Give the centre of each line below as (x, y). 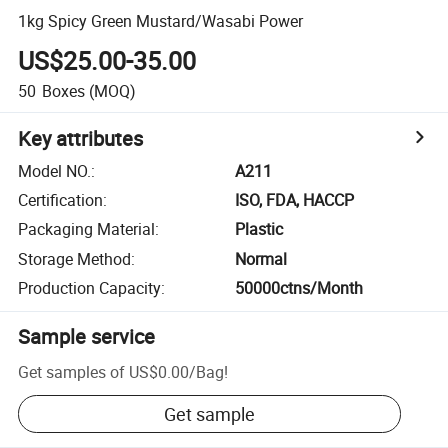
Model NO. (55, 170)
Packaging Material (87, 229)
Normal (261, 258)
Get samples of (72, 371)
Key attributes (81, 138)
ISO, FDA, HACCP (295, 200)
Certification (61, 200)
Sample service (87, 337)
